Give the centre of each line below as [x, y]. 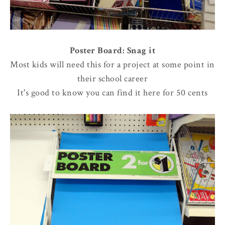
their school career [113, 78]
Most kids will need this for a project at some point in [113, 64]
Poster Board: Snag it [113, 50]
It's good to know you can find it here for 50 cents [113, 92]
